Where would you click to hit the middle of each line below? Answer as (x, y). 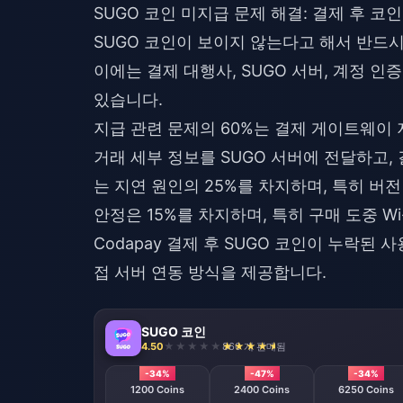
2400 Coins (262, 390)
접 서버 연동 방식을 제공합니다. (210, 272)
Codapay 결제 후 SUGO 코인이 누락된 (235, 243)
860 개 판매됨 (254, 346)
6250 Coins (366, 390)
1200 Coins (157, 390)
